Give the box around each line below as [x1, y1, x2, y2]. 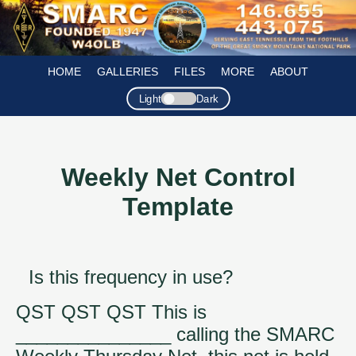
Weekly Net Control [60, 163, 296, 192]
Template [122, 192, 234, 222]
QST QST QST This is [16, 300, 207, 323]
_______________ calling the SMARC [16, 323, 335, 345]
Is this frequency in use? [29, 265, 233, 288]
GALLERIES [97, 65, 158, 78]
